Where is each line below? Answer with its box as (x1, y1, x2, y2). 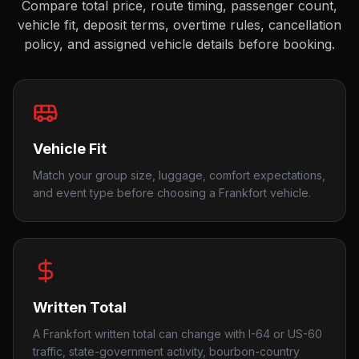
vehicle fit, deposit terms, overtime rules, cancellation (18, 17, 341, 33)
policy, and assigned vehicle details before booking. (24, 36, 335, 52)
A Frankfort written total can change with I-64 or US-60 (33, 327, 322, 341)
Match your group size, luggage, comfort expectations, (33, 168, 325, 182)
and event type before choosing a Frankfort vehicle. (33, 186, 311, 200)
